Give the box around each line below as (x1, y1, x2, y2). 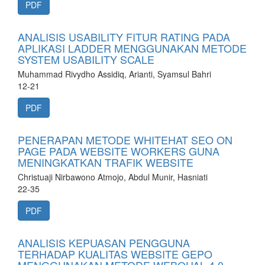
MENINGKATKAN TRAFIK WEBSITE (18, 154, 193, 170)
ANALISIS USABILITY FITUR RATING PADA (18, 29, 230, 44)
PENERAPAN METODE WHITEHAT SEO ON (18, 132, 232, 147)
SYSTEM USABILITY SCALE (18, 51, 154, 67)
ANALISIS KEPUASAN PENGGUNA (18, 235, 190, 250)
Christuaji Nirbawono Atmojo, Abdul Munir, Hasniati (18, 171, 208, 183)
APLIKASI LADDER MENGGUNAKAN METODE (18, 40, 247, 56)
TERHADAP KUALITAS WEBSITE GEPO (18, 246, 212, 261)
